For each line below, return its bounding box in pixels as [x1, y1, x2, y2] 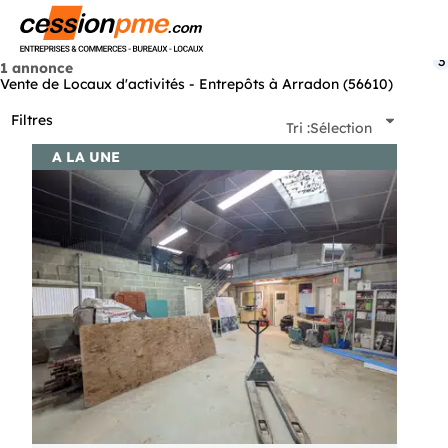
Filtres [11, 111, 53, 130]
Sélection [310, 118, 372, 137]
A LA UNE [51, 147, 120, 166]
